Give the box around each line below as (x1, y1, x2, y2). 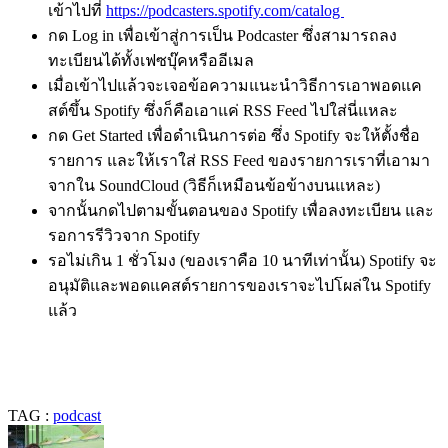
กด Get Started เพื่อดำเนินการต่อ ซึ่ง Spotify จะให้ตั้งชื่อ (48, 126, 420, 144)
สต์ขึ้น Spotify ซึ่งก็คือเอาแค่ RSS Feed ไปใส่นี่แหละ (48, 101, 398, 119)
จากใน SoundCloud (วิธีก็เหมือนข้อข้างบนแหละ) (48, 176, 380, 194)
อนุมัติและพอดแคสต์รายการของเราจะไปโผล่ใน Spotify (48, 276, 431, 294)
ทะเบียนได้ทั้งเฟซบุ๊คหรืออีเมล (48, 51, 254, 69)
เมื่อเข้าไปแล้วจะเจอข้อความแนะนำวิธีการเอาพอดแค (48, 76, 422, 94)
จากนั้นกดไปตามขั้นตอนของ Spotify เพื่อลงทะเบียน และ (48, 201, 434, 219)
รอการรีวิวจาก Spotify (48, 226, 200, 244)
